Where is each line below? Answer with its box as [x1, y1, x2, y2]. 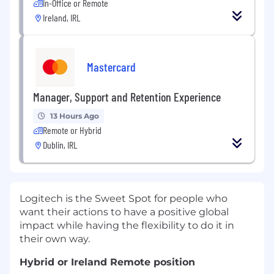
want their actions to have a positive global [20, 206, 229, 218]
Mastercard [87, 59, 136, 74]
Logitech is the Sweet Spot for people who [20, 193, 228, 205]
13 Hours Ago [50, 111, 99, 121]
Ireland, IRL [43, 12, 80, 24]
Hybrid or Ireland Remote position [20, 256, 195, 268]
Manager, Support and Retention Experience [33, 89, 221, 105]
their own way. [20, 233, 90, 245]
